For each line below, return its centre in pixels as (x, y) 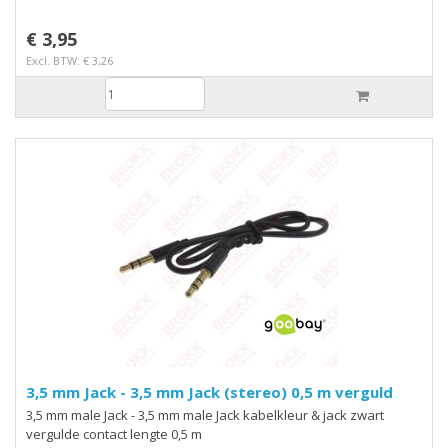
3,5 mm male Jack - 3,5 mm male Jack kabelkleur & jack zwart (205, 415)
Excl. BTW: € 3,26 (69, 60)
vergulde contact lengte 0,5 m (114, 434)
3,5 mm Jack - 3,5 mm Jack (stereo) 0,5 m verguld (256, 392)
